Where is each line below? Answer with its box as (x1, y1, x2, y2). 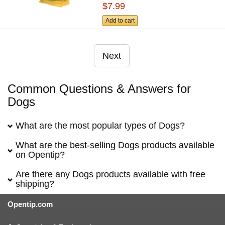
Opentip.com (8, 200, 53, 209)
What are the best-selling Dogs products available (16, 140, 214, 151)
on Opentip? (16, 150, 65, 160)
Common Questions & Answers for (8, 82, 191, 96)
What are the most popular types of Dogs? (16, 121, 185, 131)
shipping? (16, 179, 54, 189)
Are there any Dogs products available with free (16, 169, 205, 180)
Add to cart (105, 17, 135, 25)
